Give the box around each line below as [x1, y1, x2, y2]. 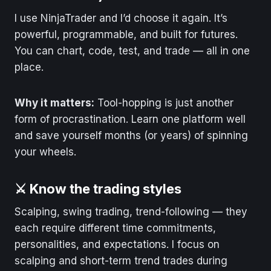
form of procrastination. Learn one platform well [15, 113, 246, 125]
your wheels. [15, 145, 76, 158]
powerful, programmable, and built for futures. [15, 28, 238, 41]
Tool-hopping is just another [94, 96, 233, 109]
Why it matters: [15, 96, 94, 109]
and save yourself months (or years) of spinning [15, 129, 248, 142]
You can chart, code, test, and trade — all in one [15, 44, 250, 57]
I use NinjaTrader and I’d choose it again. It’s [15, 11, 227, 24]
